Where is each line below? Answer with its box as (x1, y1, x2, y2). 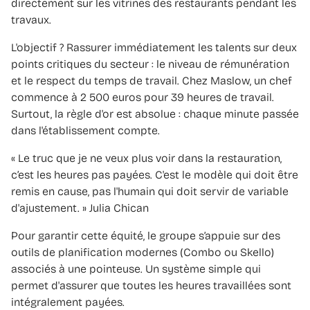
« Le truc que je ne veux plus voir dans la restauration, (11, 151, 282, 165)
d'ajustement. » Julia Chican (11, 201, 149, 215)
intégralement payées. (11, 295, 125, 309)
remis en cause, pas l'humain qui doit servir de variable (11, 184, 289, 198)
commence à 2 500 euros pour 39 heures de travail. (11, 90, 274, 104)
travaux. (11, 12, 51, 26)
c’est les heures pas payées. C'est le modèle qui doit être (11, 167, 298, 181)
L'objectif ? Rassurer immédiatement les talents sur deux (11, 40, 297, 54)
